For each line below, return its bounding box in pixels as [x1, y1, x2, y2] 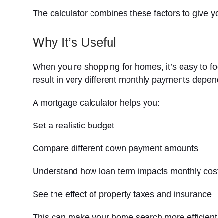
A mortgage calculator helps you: [33, 98, 160, 108]
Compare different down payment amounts [33, 144, 199, 153]
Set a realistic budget [33, 121, 115, 130]
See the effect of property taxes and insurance [33, 189, 212, 199]
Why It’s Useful [33, 35, 117, 50]
